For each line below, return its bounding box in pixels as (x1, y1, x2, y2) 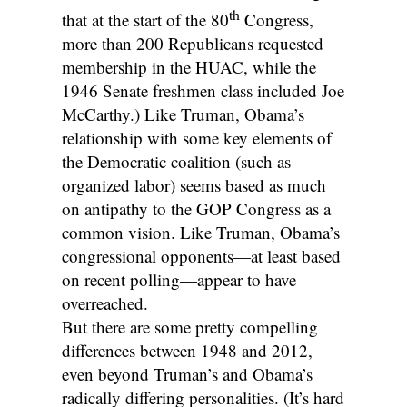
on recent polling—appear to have (61, 268, 296, 292)
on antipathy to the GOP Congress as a (61, 197, 331, 221)
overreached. (61, 292, 148, 315)
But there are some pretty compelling (61, 315, 318, 339)
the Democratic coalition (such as (61, 150, 291, 174)
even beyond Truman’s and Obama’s (61, 362, 313, 386)
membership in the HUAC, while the (61, 55, 316, 79)
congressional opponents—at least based (61, 244, 341, 268)
